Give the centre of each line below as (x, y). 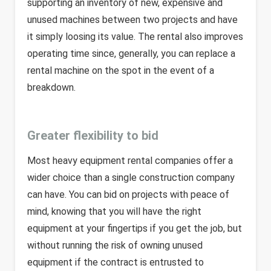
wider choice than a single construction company (131, 178)
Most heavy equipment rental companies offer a (130, 161)
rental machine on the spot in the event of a (121, 70)
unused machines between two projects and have (132, 20)
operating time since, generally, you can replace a (131, 54)
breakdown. (51, 87)
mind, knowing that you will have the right (114, 211)
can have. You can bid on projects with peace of (128, 194)
